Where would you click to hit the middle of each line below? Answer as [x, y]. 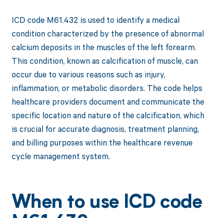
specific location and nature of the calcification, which [108, 115]
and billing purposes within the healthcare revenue [102, 142]
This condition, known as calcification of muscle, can [105, 60]
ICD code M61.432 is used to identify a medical [95, 19]
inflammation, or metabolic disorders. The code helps [107, 88]
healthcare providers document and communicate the [108, 101]
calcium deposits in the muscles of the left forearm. [104, 47]
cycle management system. [61, 156]
